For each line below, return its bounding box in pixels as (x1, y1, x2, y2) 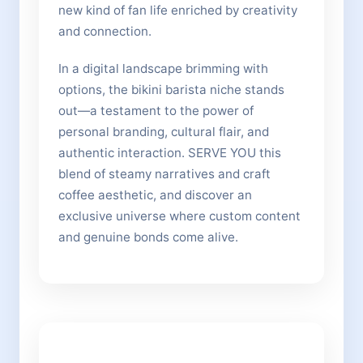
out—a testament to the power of (58, 103, 254, 118)
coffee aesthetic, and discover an (58, 187, 252, 203)
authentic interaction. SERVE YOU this (58, 145, 281, 160)
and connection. (58, 23, 152, 39)
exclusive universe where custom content (58, 208, 301, 224)
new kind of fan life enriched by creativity (58, 2, 297, 18)
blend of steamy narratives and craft (58, 166, 271, 181)
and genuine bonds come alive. (58, 229, 238, 245)
